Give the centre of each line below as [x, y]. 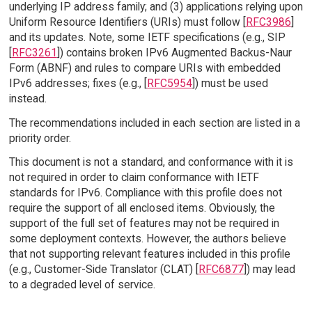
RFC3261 [34, 52]
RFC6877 [221, 270]
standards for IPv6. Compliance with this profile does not [145, 193]
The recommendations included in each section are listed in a [154, 123]
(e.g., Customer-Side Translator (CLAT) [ [103, 270]
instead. [28, 98]
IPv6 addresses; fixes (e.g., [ [78, 83]
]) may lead [269, 270]
